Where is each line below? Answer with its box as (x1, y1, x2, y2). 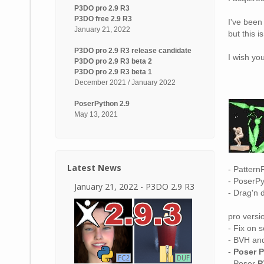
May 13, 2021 (74, 110, 118, 118)
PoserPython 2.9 (74, 100, 130, 108)
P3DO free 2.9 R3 (74, 15, 132, 23)
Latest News (67, 162, 121, 173)
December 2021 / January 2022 (74, 78, 176, 87)
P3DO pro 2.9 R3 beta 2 (74, 57, 152, 65)
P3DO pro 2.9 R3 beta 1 (74, 68, 152, 76)
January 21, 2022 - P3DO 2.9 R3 (74, 181, 194, 192)
